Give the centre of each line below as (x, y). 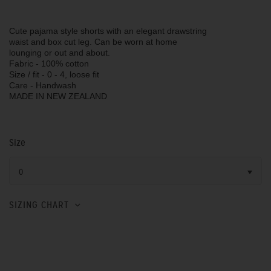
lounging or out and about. (60, 53)
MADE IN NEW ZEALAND (58, 96)
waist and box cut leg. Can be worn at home (93, 42)
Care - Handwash (43, 85)
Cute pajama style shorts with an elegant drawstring (108, 31)
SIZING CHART (39, 205)
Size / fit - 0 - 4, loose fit (54, 74)
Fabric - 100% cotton (49, 64)
